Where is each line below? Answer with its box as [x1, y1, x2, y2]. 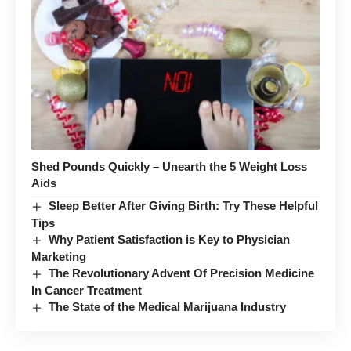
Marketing [31, 250, 86, 264]
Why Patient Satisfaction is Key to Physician [49, 233, 291, 247]
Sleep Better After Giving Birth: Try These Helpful [49, 199, 319, 213]
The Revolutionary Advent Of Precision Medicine [49, 266, 315, 280]
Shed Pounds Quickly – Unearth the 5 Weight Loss [31, 160, 307, 174]
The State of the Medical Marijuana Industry [49, 300, 287, 314]
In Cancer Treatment [31, 284, 142, 298]
